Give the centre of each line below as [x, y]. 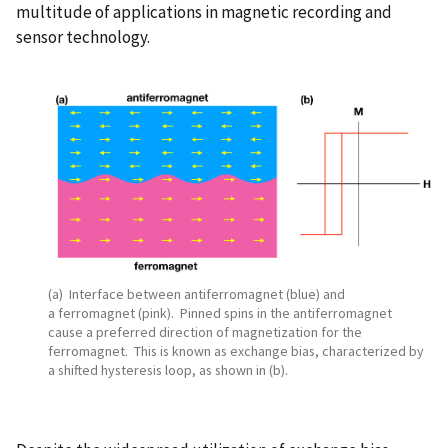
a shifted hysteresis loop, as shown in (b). [168, 370]
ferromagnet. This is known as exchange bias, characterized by [236, 351]
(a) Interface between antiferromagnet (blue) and [196, 294]
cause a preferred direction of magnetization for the [205, 332]
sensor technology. [86, 37]
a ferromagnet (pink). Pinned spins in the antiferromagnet [220, 313]
